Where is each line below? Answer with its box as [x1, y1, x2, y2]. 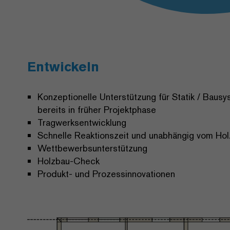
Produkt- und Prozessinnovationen [37, 168, 175, 180]
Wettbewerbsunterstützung [37, 142, 147, 155]
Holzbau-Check [37, 155, 100, 167]
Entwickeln [27, 58, 99, 75]
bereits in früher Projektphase [37, 104, 156, 116]
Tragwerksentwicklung [37, 117, 126, 129]
